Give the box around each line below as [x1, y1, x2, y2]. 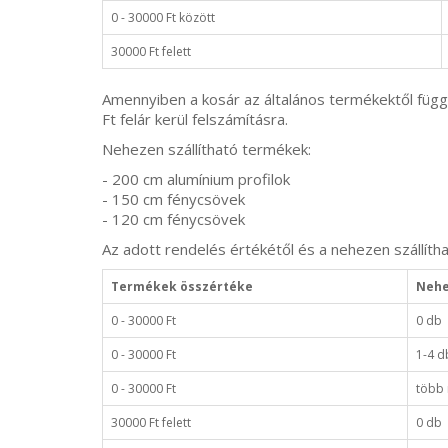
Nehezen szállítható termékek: [102, 138, 311, 159]
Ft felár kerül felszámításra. [102, 108, 288, 129]
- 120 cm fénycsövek [102, 208, 245, 229]
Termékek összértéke [111, 277, 253, 295]
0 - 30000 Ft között [111, 8, 215, 26]
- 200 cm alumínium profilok [102, 168, 290, 189]
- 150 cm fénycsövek [102, 188, 245, 209]
